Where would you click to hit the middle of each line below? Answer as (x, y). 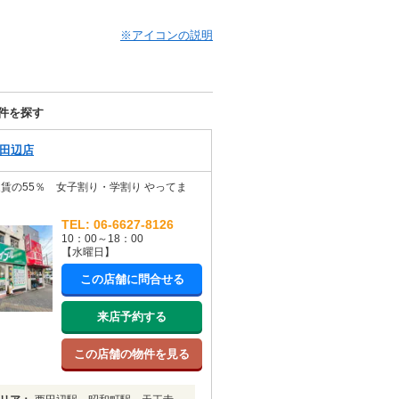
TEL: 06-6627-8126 (118, 225)
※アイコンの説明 (167, 36)
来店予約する (132, 317)
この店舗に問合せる (132, 280)
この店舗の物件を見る (132, 354)
